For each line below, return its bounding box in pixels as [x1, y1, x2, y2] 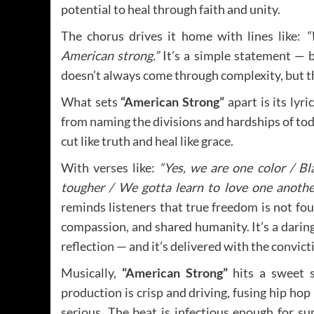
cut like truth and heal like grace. [61, 132, 233, 149]
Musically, [61, 264, 122, 280]
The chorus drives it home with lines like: [61, 27, 306, 43]
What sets [61, 93, 121, 109]
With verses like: [61, 159, 160, 175]
